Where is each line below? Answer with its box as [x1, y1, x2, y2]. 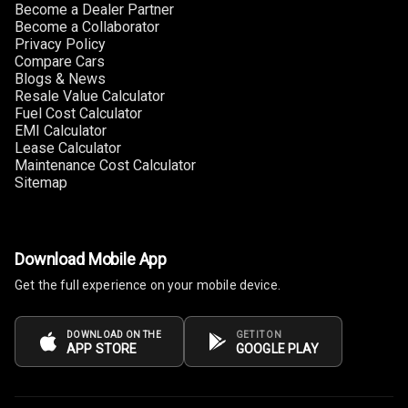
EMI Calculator [15, 122, 107, 139]
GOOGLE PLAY [236, 342, 320, 356]
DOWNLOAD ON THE [66, 330, 161, 340]
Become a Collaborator [15, 18, 159, 36]
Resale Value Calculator [15, 87, 165, 105]
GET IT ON [236, 330, 281, 340]
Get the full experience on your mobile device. [15, 278, 280, 292]
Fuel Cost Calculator [15, 105, 142, 122]
